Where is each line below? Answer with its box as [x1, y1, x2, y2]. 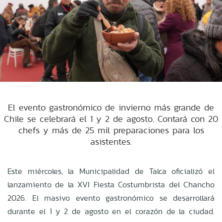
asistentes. [90, 135, 132, 148]
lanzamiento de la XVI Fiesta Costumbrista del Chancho [7, 178, 215, 190]
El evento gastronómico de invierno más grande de [8, 101, 214, 113]
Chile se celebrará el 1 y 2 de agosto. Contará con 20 [3, 112, 219, 125]
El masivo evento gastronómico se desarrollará [32, 192, 215, 204]
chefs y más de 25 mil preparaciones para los [18, 123, 204, 136]
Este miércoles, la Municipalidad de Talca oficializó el [7, 165, 215, 177]
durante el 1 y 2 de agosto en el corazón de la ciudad [7, 205, 213, 217]
